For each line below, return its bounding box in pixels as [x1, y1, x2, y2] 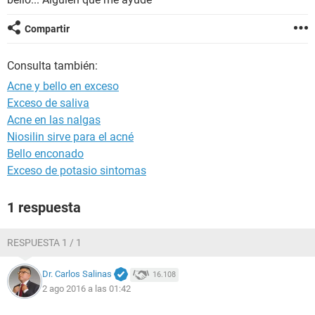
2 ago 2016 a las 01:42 [42, 283, 131, 294]
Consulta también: [7, 59, 98, 72]
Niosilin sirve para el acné [7, 130, 134, 143]
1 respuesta [7, 199, 81, 216]
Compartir [25, 23, 70, 34]
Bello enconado [7, 147, 84, 160]
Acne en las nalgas [7, 113, 101, 127]
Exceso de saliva [7, 96, 89, 110]
